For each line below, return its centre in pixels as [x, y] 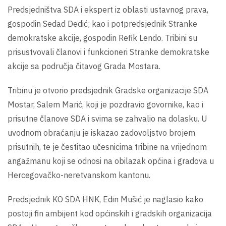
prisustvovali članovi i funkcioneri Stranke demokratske [108, 52]
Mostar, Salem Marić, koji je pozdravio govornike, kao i [105, 104]
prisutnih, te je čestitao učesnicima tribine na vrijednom [107, 147]
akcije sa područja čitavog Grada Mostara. [84, 66]
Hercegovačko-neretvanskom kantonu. [79, 175]
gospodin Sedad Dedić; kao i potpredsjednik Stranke [102, 23]
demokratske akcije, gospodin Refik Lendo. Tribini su [102, 38]
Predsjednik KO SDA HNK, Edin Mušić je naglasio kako [105, 199]
